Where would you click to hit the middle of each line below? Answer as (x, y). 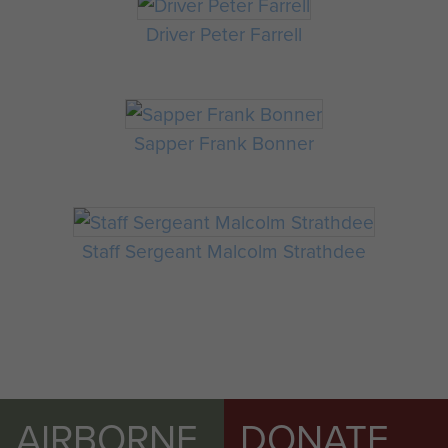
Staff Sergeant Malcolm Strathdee (224, 251)
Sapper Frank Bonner (224, 142)
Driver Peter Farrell (224, 33)
